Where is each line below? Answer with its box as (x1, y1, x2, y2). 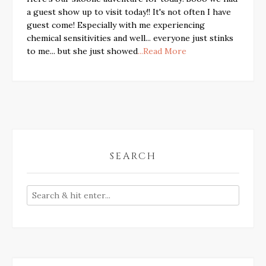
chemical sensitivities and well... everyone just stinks (27, 33, 233, 43)
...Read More (138, 46, 186, 56)
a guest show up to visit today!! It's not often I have (27, 7, 231, 17)
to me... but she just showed (27, 46, 138, 56)
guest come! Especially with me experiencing (27, 20, 205, 30)
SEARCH (109, 150, 157, 163)
